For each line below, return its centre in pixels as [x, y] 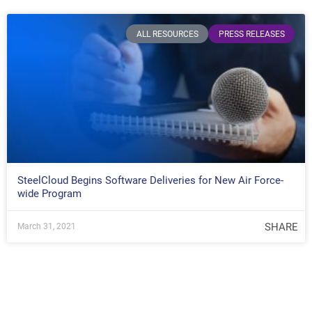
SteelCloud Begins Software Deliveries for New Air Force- [150, 181]
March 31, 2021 [47, 227]
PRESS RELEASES [251, 34]
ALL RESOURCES [167, 34]
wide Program [49, 194]
